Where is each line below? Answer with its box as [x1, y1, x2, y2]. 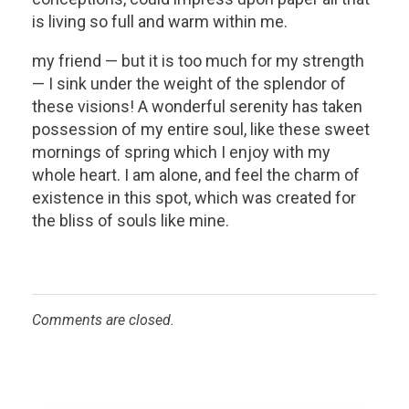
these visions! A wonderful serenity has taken [32, 97, 362, 117]
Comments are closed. [32, 311, 174, 330]
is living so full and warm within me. [32, 12, 288, 32]
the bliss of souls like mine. [32, 211, 229, 231]
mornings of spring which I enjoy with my [32, 142, 330, 163]
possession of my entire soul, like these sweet [32, 120, 370, 140]
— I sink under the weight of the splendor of [32, 74, 346, 94]
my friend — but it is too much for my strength [32, 51, 364, 71]
